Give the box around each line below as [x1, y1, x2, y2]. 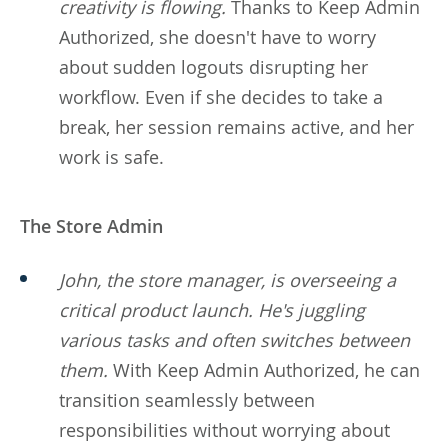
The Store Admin [20, 213, 163, 238]
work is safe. [59, 144, 164, 169]
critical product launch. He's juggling [59, 297, 365, 322]
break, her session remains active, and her [59, 114, 414, 139]
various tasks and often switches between [59, 327, 410, 352]
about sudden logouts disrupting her [59, 54, 368, 79]
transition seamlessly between [59, 387, 315, 412]
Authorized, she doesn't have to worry [59, 24, 376, 49]
